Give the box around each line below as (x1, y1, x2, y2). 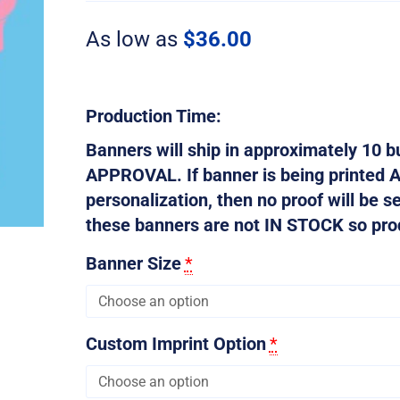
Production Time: (85, 104, 221, 127)
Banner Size (85, 252, 181, 274)
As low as (85, 26, 183, 52)
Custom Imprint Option (85, 332, 266, 354)
